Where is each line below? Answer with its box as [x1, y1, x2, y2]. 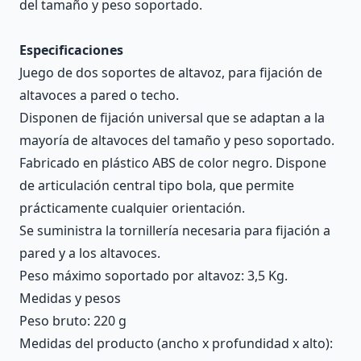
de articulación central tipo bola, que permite [19, 176, 294, 194]
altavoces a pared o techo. [19, 86, 179, 104]
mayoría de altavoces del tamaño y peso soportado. [19, 131, 334, 149]
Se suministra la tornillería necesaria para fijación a [19, 222, 330, 239]
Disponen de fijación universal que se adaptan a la [19, 109, 325, 127]
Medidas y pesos [19, 289, 121, 307]
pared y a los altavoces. [19, 244, 160, 262]
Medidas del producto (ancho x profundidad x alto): [19, 334, 333, 352]
